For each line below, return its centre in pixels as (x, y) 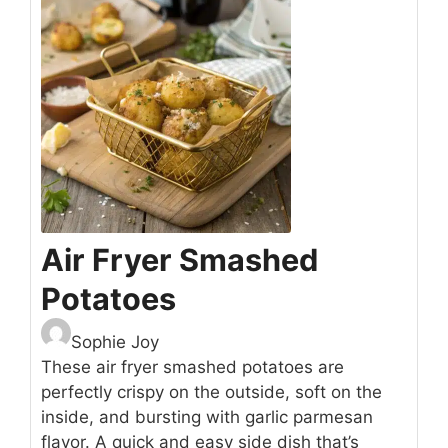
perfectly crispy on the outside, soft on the (211, 392)
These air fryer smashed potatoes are (192, 367)
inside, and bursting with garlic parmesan (207, 417)
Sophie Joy (115, 342)
